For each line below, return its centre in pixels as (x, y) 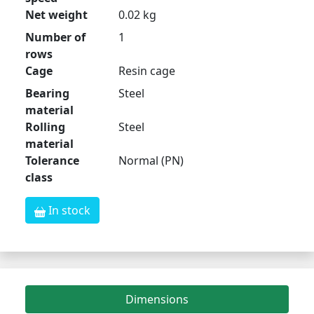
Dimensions (157, 300)
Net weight (56, 15)
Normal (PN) (151, 161)
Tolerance (52, 161)
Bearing (47, 94)
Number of (55, 37)
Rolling (45, 127)
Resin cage (147, 71)
